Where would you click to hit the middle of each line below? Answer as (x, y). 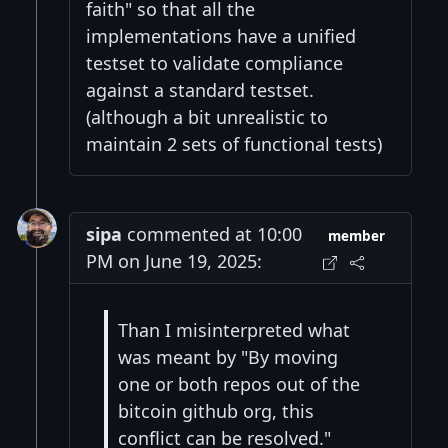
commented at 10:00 (212, 233)
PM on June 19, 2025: (174, 260)
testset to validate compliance (214, 62)
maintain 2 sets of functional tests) (234, 143)
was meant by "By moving (228, 357)
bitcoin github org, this (216, 411)
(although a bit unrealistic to (207, 116)
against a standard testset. (200, 89)
